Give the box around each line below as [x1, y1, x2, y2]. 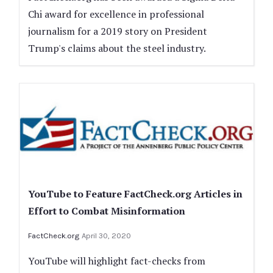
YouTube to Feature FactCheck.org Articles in [28, 187, 243, 201]
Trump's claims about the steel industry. [28, 41, 206, 55]
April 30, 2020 [82, 231, 131, 241]
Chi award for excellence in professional [28, 7, 204, 21]
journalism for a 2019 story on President [28, 24, 207, 38]
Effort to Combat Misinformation [28, 204, 185, 218]
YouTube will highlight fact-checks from [28, 254, 205, 268]
